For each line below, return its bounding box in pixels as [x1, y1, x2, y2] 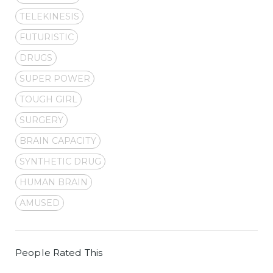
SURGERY [19, 114, 63, 126]
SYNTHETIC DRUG [19, 155, 101, 167]
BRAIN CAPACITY [19, 135, 96, 146]
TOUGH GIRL [19, 93, 77, 105]
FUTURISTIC [19, 31, 74, 43]
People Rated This [15, 246, 103, 258]
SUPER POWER [19, 73, 90, 84]
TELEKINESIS [19, 10, 79, 22]
